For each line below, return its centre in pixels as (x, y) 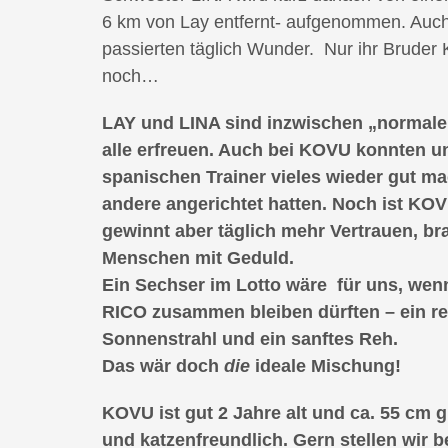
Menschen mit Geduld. (198, 258)
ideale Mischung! (325, 366)
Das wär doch (163, 366)
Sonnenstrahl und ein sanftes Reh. (250, 339)
